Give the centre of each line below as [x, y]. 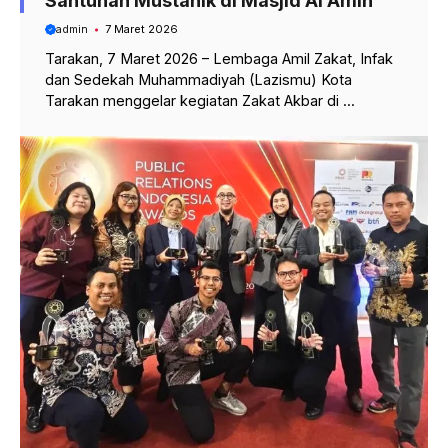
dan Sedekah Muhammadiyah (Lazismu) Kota [198, 80]
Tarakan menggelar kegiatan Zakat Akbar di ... [200, 101]
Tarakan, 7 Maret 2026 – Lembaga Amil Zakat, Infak [219, 59]
